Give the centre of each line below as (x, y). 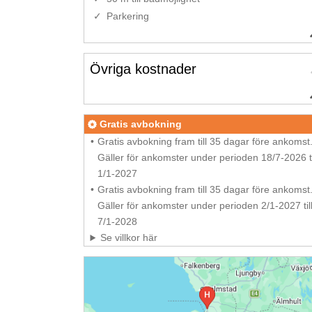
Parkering (127, 16)
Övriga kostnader (143, 69)
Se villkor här (129, 238)
